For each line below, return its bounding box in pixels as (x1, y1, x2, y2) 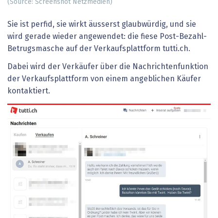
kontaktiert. (7, 87, 50, 95)
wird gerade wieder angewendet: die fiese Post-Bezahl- (7, 32, 207, 40)
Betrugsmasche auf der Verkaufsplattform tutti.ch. (7, 44, 190, 53)
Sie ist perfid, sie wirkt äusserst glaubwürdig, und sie (7, 20, 196, 28)
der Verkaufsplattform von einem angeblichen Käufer (7, 75, 201, 83)
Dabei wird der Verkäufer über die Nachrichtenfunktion (7, 63, 208, 71)
